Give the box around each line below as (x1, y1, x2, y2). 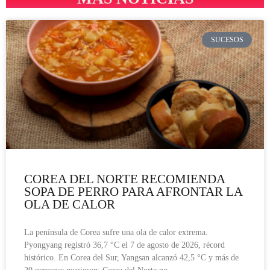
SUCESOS (210, 36, 243, 45)
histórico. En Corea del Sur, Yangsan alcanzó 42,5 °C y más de (24, 253, 239, 262)
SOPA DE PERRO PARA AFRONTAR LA (24, 184, 242, 199)
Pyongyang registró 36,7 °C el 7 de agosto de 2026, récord (24, 240, 225, 250)
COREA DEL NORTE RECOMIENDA (24, 171, 225, 186)
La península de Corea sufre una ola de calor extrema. (24, 227, 208, 237)
